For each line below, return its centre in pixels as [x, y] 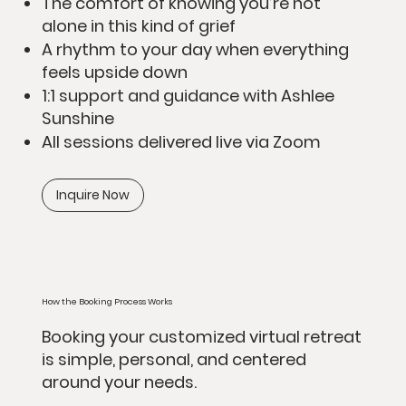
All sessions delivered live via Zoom [181, 142]
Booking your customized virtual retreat [201, 336]
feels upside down [114, 72]
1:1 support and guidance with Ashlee [188, 96]
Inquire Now [92, 195]
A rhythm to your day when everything [195, 50]
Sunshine [77, 119]
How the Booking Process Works [106, 301]
